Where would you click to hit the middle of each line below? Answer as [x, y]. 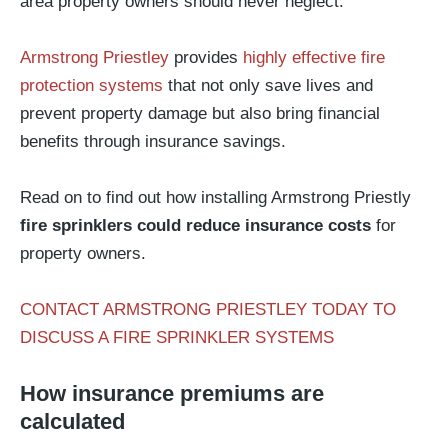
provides [203, 57]
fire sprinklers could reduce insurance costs [195, 225]
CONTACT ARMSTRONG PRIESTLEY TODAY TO [208, 309]
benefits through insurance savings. [153, 141]
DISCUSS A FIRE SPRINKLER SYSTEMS [177, 337]
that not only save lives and [268, 85]
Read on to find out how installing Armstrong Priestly [215, 197]
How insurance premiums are [172, 393]
